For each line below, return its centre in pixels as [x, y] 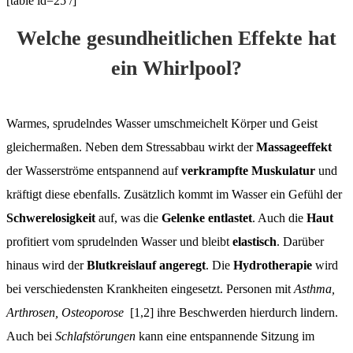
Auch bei [31, 336]
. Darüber [300, 241]
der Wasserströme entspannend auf [92, 170]
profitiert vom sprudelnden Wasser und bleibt [119, 241]
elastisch [255, 241]
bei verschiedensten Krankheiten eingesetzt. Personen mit [150, 288]
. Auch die [279, 217]
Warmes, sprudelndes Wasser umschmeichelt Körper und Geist [162, 123]
